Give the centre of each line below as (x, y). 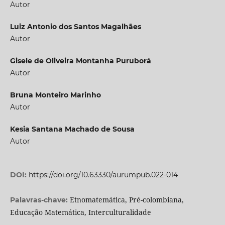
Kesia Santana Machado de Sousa (72, 129)
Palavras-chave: (40, 200)
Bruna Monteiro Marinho (55, 95)
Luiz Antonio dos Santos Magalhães (75, 27)
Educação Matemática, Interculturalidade (80, 212)
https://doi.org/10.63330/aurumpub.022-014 (103, 175)
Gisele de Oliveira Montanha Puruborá (80, 61)
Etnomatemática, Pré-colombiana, (127, 200)
